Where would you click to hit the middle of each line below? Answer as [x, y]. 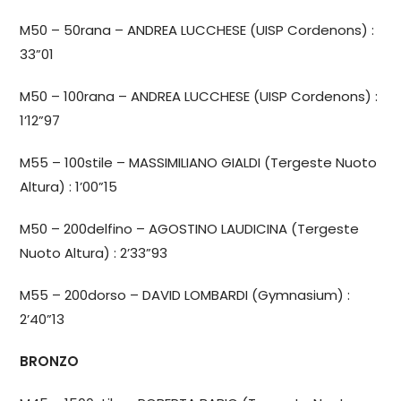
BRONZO [50, 361]
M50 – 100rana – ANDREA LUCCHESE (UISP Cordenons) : [199, 96]
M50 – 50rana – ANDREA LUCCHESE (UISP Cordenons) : [197, 30]
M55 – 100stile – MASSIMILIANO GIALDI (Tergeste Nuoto [199, 162]
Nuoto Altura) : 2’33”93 [94, 252]
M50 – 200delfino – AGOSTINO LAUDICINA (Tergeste [190, 228]
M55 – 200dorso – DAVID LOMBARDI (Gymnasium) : [185, 294]
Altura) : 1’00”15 [69, 186]
